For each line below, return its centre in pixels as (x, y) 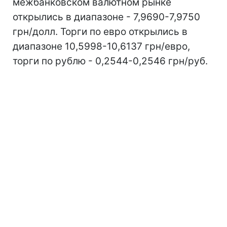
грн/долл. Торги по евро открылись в (100, 32)
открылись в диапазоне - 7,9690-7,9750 (106, 17)
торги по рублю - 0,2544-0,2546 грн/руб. (110, 61)
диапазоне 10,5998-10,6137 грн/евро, (101, 46)
